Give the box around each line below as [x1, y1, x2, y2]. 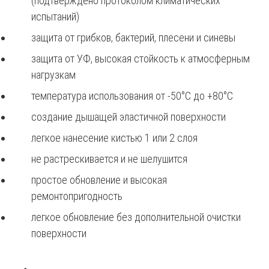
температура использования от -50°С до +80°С [31, 89, 233, 102]
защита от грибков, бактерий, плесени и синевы [31, 31, 235, 44]
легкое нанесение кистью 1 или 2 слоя [31, 131, 198, 144]
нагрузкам [31, 68, 76, 81]
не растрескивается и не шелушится [31, 153, 187, 165]
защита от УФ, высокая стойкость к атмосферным [31, 52, 250, 65]
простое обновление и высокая [31, 174, 167, 186]
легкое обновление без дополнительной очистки [31, 211, 241, 223]
